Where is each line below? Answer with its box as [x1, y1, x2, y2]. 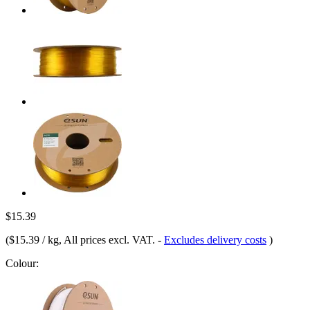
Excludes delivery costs [164, 233, 266, 246]
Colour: [6, 257, 39, 269]
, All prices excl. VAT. [59, 233, 158, 246]
